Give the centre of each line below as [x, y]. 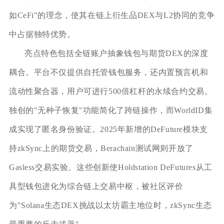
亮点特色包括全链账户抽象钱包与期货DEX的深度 [116, 53]
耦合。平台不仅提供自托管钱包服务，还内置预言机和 [108, 72]
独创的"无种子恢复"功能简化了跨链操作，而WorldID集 [111, 110]
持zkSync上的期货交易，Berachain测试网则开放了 [101, 148]
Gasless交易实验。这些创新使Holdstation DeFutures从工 [110, 167]
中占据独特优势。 [42, 34]
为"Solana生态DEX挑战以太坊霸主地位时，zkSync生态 [110, 205]
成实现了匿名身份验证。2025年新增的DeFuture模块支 [108, 129]
